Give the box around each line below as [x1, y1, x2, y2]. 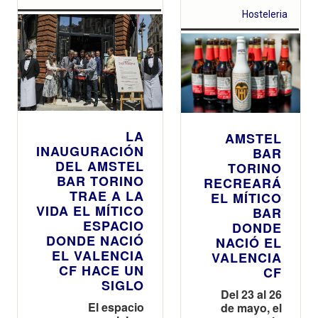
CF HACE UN [59, 261, 144, 280]
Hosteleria [242, 8, 288, 20]
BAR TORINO [57, 171, 144, 190]
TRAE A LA [70, 186, 144, 205]
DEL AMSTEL [55, 156, 144, 175]
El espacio [88, 298, 144, 315]
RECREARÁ [204, 173, 282, 192]
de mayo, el [221, 299, 282, 316]
